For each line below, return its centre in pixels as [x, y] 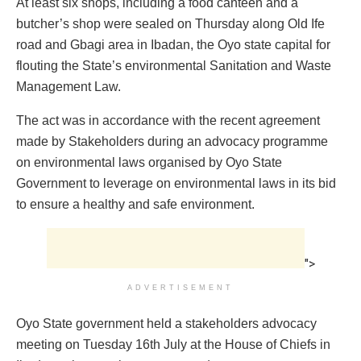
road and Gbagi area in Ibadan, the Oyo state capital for [173, 44]
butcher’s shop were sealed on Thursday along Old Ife [170, 23]
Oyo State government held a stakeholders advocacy [166, 323]
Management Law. [68, 86]
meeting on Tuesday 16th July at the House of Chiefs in [173, 344]
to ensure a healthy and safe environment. [135, 204]
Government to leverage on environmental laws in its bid [176, 183]
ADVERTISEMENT [180, 287]
